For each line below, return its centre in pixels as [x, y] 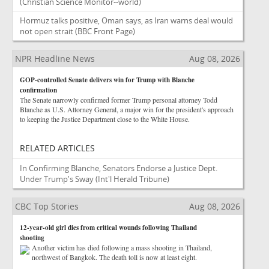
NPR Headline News [55, 59]
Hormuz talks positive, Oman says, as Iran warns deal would [126, 20]
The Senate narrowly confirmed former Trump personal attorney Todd [119, 100]
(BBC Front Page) [105, 31]
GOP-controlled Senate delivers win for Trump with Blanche [107, 80]
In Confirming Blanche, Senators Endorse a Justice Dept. [119, 168]
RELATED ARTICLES [57, 148]
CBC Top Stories [47, 206]
